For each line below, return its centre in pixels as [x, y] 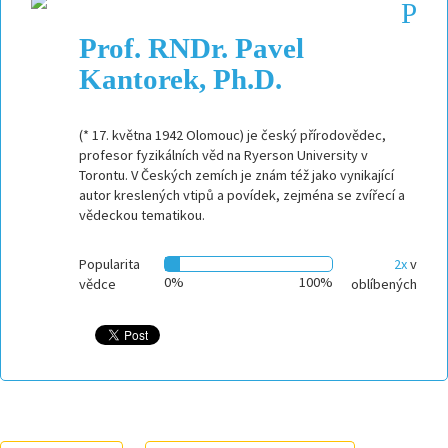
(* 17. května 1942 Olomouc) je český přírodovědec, [232, 135]
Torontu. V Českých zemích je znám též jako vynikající [236, 175]
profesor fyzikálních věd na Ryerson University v [223, 155]
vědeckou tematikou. [142, 215]
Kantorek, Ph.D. [180, 79]
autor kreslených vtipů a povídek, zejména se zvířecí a [242, 195]
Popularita [109, 263]
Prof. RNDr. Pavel [191, 48]
